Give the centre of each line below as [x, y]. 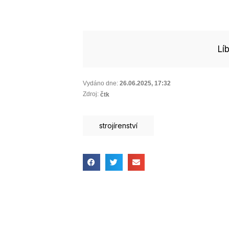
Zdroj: [91, 94]
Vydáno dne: [100, 83]
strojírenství [118, 125]
